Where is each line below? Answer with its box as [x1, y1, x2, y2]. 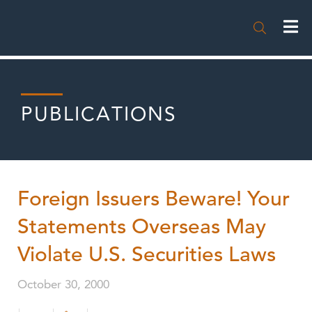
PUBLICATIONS [21, 101, 177, 125]
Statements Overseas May [17, 214, 266, 239]
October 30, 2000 [17, 277, 109, 291]
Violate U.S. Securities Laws [17, 242, 276, 267]
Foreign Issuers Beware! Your [17, 186, 290, 211]
